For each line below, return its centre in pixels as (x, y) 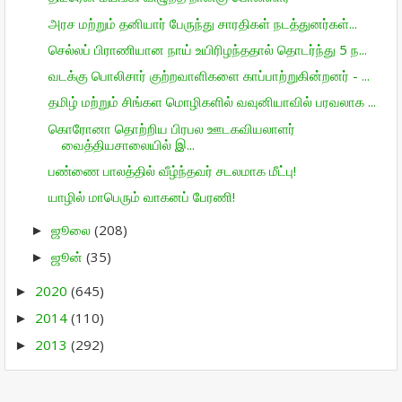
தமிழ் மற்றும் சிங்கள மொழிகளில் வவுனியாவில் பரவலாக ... (212, 102)
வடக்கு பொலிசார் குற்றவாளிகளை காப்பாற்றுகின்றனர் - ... (209, 75)
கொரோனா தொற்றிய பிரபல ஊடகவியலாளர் (171, 128)
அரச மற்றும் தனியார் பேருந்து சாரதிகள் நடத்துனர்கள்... (202, 23)
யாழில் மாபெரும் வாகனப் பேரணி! (141, 197)
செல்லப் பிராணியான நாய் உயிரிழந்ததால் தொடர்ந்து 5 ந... (207, 49)
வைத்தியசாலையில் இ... (128, 144)
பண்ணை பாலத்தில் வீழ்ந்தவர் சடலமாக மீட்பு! (172, 170)
